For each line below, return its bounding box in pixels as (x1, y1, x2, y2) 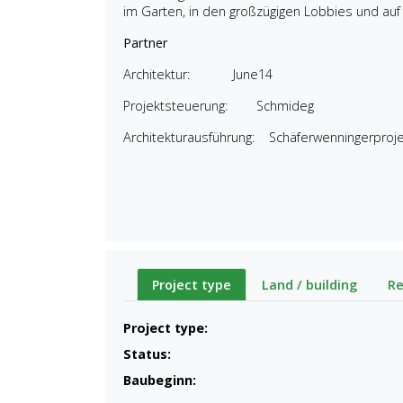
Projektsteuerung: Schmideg (123, 96, 314, 114)
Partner (123, 33, 167, 51)
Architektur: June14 (123, 65, 273, 83)
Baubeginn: (123, 371, 196, 389)
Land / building (262, 275, 357, 293)
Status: (123, 345, 171, 363)
